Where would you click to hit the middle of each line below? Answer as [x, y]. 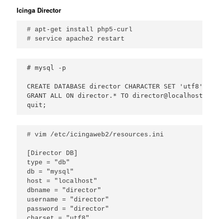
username [43, 199]
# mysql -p [47, 68]
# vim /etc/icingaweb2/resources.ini [96, 134]
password [43, 209]
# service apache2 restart [76, 39]
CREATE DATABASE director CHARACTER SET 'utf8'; [117, 87]
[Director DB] [53, 153]
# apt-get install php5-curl [80, 30]
